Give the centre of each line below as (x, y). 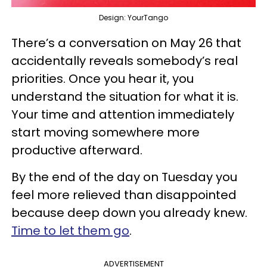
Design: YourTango (133, 18)
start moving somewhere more (105, 132)
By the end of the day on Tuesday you (124, 177)
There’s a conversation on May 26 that (126, 43)
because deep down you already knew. (129, 213)
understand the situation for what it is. (125, 97)
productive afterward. (77, 150)
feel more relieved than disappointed (124, 195)
